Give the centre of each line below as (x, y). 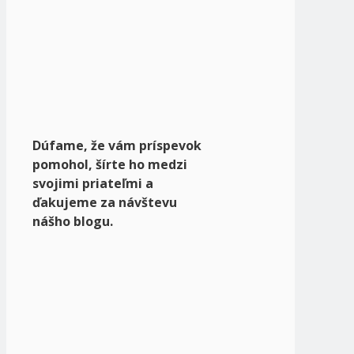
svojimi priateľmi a (93, 183)
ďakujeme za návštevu (105, 202)
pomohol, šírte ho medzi (110, 164)
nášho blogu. (73, 221)
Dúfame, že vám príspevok (117, 145)
